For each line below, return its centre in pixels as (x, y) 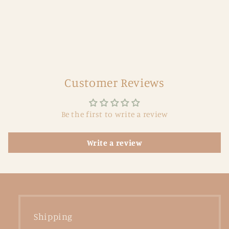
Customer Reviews (114, 83)
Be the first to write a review (114, 114)
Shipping (53, 217)
